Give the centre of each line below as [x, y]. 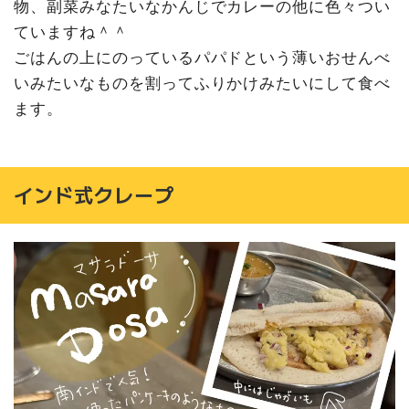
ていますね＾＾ [71, 31]
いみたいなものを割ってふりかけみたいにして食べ [203, 83]
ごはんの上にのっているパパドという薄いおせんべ [203, 57]
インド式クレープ [94, 195]
